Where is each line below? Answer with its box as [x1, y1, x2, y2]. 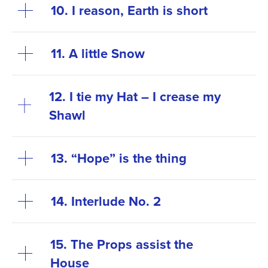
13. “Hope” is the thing [51, 148, 187, 167]
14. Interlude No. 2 [51, 191, 161, 211]
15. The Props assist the [50, 234, 194, 254]
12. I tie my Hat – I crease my [48, 86, 221, 106]
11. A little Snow [51, 43, 145, 63]
